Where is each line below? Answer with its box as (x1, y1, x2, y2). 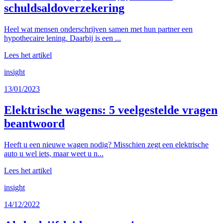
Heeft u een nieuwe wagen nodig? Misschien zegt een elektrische (4, 140, 209, 149)
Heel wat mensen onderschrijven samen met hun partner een (4, 25, 193, 34)
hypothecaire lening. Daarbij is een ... (4, 34, 121, 43)
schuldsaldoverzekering (4, 1, 124, 15)
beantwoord (4, 117, 65, 130)
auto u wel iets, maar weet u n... (4, 149, 104, 158)
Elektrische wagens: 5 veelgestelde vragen (4, 104, 218, 117)
